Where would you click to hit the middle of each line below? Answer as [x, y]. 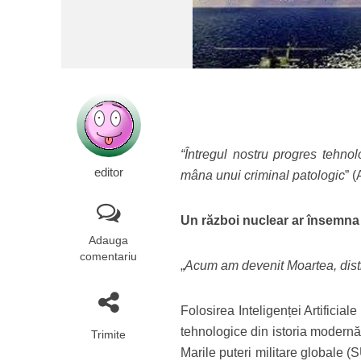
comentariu [109, 256]
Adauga [109, 240]
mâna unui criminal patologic [263, 175]
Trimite [109, 334]
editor [108, 172]
